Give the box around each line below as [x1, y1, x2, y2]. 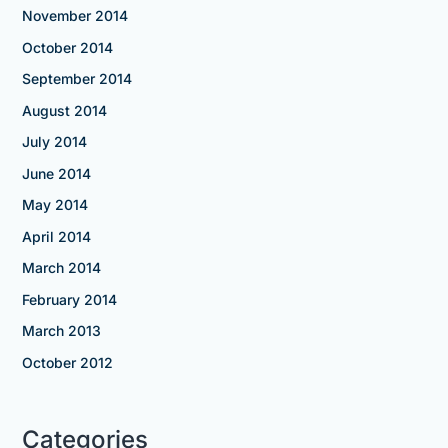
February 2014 [21, 290, 117, 308]
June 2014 [21, 164, 91, 182]
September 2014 [21, 70, 132, 88]
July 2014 [21, 133, 87, 151]
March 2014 [21, 259, 101, 277]
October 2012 [21, 353, 113, 371]
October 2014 [21, 38, 113, 56]
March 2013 [21, 322, 101, 340]
